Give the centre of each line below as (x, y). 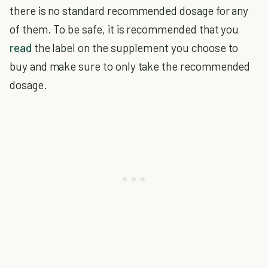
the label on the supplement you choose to (135, 48)
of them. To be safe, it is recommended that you (124, 29)
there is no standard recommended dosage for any (129, 10)
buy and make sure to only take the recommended (130, 66)
